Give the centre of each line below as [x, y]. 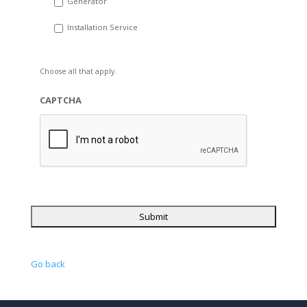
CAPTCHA [60, 100]
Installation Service [102, 27]
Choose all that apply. [78, 71]
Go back [48, 263]
